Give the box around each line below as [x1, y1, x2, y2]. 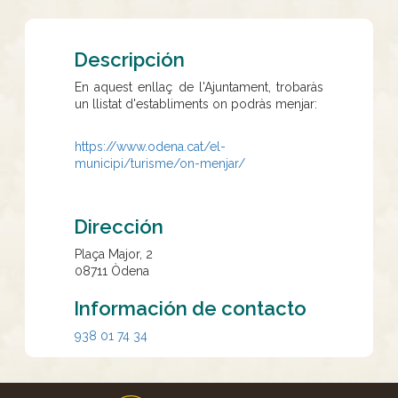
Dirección [74, 215, 163, 238]
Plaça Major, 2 [75, 247, 153, 261]
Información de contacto [74, 297, 306, 320]
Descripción [74, 48, 185, 71]
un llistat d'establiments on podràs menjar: [75, 97, 317, 111]
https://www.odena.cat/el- [75, 139, 226, 154]
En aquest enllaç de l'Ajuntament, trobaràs [75, 80, 323, 94]
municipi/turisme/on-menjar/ [75, 156, 245, 171]
